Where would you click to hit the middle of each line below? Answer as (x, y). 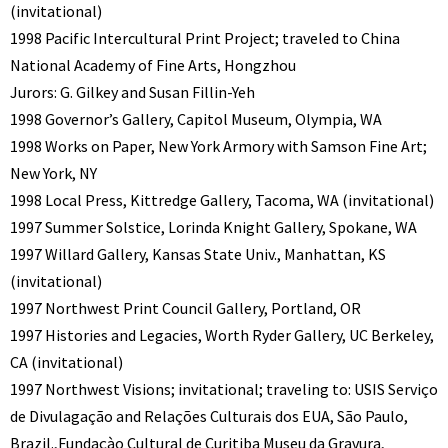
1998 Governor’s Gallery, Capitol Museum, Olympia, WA (196, 119)
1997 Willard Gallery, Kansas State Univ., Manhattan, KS (198, 254)
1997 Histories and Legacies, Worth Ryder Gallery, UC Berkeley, (222, 335)
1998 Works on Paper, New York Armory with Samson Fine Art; (218, 146)
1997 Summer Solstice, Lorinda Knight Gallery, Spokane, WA (213, 227)
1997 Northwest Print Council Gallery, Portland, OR (185, 308)
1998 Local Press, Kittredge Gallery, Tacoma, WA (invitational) (222, 200)
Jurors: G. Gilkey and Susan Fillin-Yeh (132, 92)
